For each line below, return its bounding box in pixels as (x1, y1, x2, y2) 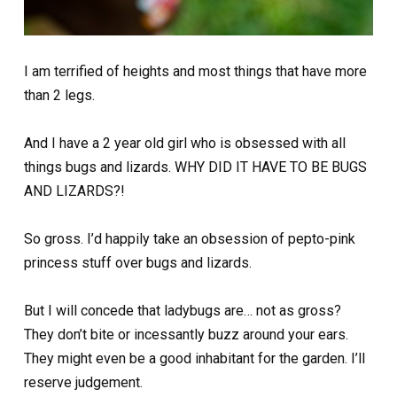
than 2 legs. (24, 87, 95, 105)
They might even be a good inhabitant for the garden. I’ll (24, 350, 365, 368)
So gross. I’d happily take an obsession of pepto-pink (24, 230, 355, 248)
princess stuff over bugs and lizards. (24, 254, 252, 272)
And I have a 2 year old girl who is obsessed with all (24, 135, 346, 152)
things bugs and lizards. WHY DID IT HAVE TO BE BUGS (24, 159, 367, 176)
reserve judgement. (24, 374, 143, 392)
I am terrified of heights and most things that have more (24, 63, 367, 81)
